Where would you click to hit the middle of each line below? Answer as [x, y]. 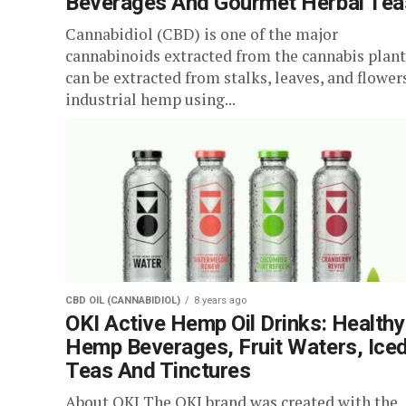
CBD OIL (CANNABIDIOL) [123, 300]
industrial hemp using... [150, 99]
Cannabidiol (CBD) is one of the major [202, 34]
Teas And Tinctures [158, 371]
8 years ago [220, 300]
